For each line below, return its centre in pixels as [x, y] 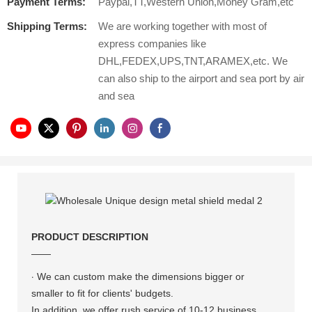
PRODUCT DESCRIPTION [90, 237]
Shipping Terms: [47, 26]
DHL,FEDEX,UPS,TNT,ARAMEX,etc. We [193, 61]
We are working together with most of [182, 26]
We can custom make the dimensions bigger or [141, 277]
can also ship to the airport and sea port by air [201, 78]
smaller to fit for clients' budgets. [103, 294]
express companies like [152, 44]
